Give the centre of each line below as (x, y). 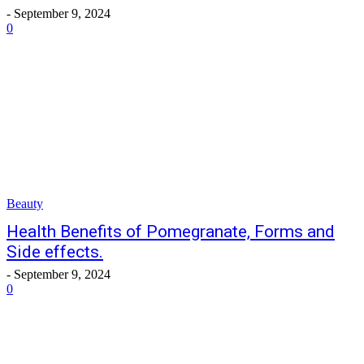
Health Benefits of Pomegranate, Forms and (171, 232)
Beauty (25, 204)
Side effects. (55, 252)
